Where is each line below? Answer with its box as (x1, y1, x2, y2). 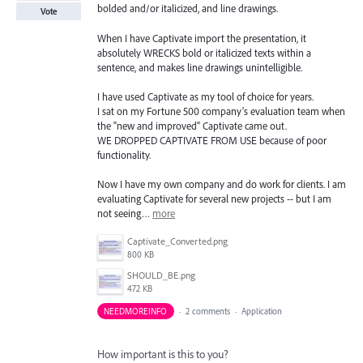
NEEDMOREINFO (104, 305, 168, 318)
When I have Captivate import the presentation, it (97, 31, 306, 45)
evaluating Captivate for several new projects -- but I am (97, 191, 331, 205)
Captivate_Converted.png (127, 235, 228, 248)
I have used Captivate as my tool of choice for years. (97, 89, 314, 103)
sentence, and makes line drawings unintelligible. (97, 60, 302, 74)
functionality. (97, 147, 151, 161)
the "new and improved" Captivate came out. (97, 118, 287, 132)
